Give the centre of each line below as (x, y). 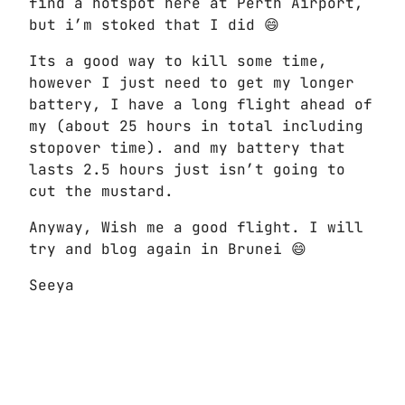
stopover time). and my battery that (187, 148)
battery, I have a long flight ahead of (201, 104)
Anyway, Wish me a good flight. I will (196, 227)
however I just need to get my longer (192, 83)
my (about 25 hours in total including (196, 126)
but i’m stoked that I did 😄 (154, 25)
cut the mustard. (101, 191)
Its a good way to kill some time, (178, 61)
